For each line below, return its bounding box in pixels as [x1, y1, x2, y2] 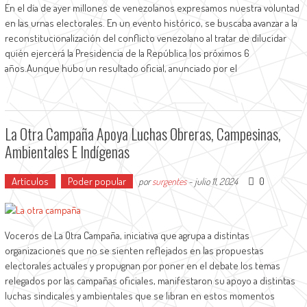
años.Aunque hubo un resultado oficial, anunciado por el [4, 62, 237, 75]
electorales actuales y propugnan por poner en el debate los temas [4, 259, 280, 272]
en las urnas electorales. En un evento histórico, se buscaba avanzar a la [4, 16, 297, 29]
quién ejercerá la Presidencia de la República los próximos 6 [4, 47, 249, 60]
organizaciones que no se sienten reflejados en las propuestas [4, 244, 264, 257]
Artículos [11, 175, 49, 188]
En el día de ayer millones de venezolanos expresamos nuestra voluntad [4, 1, 299, 14]
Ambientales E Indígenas [4, 140, 130, 162]
